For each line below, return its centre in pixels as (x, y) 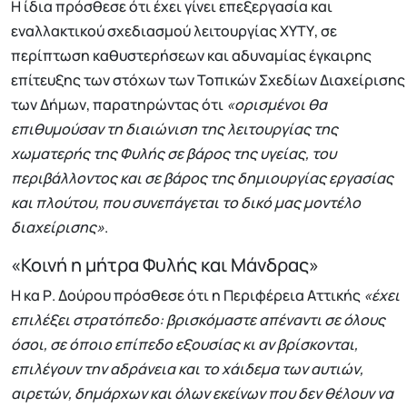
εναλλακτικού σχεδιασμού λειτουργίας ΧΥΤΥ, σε (174, 31)
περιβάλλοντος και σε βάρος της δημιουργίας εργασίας (202, 179)
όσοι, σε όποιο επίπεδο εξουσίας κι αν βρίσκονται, (184, 345)
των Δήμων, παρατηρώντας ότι (119, 105)
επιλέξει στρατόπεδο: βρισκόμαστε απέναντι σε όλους (198, 320)
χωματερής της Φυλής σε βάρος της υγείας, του (174, 154)
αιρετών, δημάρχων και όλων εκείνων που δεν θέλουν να (202, 394)
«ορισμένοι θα (277, 105)
